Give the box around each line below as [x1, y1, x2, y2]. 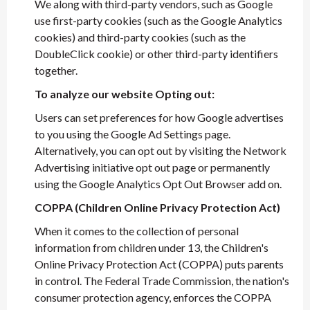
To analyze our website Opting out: [35, 87, 215, 100]
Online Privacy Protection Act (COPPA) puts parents [35, 257, 284, 271]
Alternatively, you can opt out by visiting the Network [35, 144, 286, 157]
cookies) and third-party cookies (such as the [35, 30, 246, 44]
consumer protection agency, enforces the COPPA [35, 291, 271, 304]
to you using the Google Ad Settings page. [35, 127, 230, 140]
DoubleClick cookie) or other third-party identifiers [35, 47, 278, 60]
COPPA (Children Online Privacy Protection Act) [35, 201, 280, 214]
